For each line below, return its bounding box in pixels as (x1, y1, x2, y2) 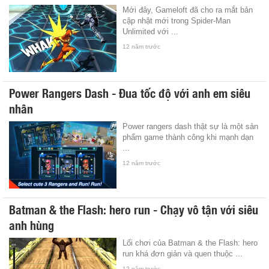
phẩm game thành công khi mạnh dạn (122, 132, 254, 142)
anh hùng (9, 215, 54, 234)
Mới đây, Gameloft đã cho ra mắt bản (122, 5, 253, 14)
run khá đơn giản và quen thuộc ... (122, 249, 243, 258)
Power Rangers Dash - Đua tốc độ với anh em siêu (9, 83, 250, 101)
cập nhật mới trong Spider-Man (122, 16, 231, 25)
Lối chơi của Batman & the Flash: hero (122, 238, 258, 247)
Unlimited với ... (122, 26, 179, 36)
